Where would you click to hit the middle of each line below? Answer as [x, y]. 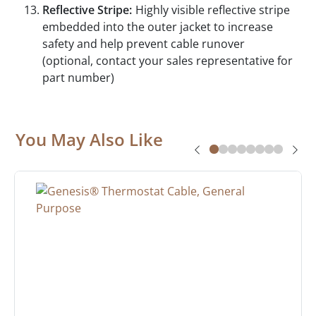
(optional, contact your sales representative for [168, 61]
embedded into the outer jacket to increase [158, 27]
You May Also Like [89, 140]
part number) [78, 78]
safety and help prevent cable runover [144, 44]
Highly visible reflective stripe [213, 10]
